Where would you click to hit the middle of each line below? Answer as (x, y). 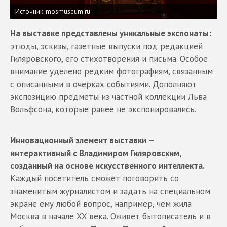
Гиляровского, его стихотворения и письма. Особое (109, 59)
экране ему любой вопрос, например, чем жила (101, 204)
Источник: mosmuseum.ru (53, 12)
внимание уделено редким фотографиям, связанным (111, 72)
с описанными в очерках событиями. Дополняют (103, 84)
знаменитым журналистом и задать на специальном (110, 191)
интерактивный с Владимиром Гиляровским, (96, 153)
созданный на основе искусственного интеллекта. (107, 166)
